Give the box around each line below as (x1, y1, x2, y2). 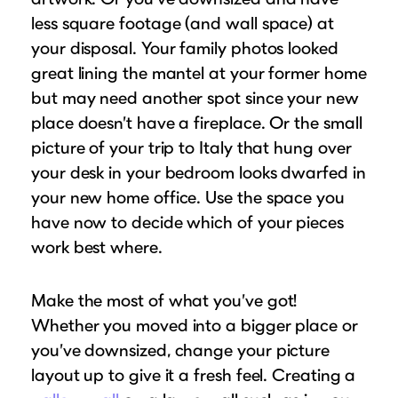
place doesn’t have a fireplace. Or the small (31, 112, 362, 134)
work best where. (31, 236, 163, 259)
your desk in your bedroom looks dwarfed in (31, 162, 366, 184)
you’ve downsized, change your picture (31, 339, 330, 362)
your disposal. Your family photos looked (31, 37, 338, 60)
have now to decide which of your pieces (31, 211, 344, 234)
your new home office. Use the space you (31, 187, 345, 209)
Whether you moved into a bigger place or (31, 314, 358, 337)
